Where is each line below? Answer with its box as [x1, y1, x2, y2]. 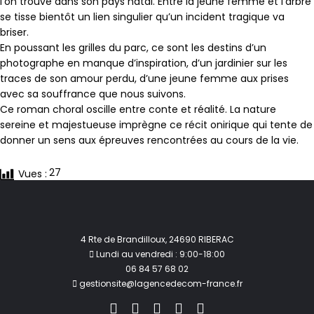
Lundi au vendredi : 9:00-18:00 [94, 247, 225, 260]
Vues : [18, 166, 47, 181]
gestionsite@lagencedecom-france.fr [76, 277, 243, 289]
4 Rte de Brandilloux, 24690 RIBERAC [80, 233, 234, 245]
